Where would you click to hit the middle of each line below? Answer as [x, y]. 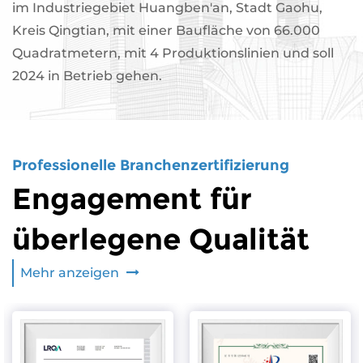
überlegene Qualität [161, 239]
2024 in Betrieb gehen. [87, 75]
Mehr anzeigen [71, 272]
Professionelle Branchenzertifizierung [151, 165]
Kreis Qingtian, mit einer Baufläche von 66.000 [166, 30]
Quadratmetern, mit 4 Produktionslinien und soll [173, 53]
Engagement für [132, 198]
